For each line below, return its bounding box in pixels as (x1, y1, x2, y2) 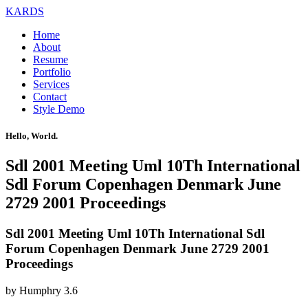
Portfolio (33, 66, 71, 78)
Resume (33, 54, 68, 65)
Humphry (19, 284, 61, 296)
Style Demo (33, 103, 85, 115)
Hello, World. (5, 131, 58, 142)
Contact (33, 91, 67, 102)
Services (33, 78, 69, 90)
